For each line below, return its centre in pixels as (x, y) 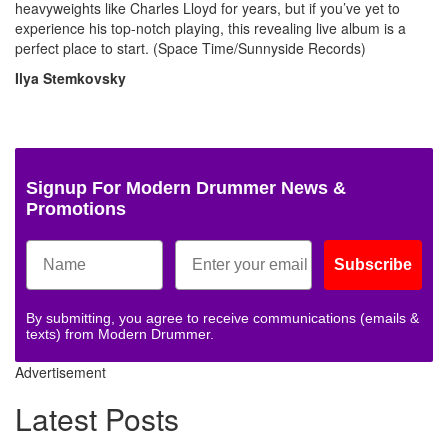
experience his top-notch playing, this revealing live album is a (210, 28)
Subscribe (373, 265)
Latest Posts (97, 419)
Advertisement (60, 372)
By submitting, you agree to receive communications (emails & (222, 318)
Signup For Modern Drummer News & (186, 188)
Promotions (76, 209)
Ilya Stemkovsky (70, 78)
